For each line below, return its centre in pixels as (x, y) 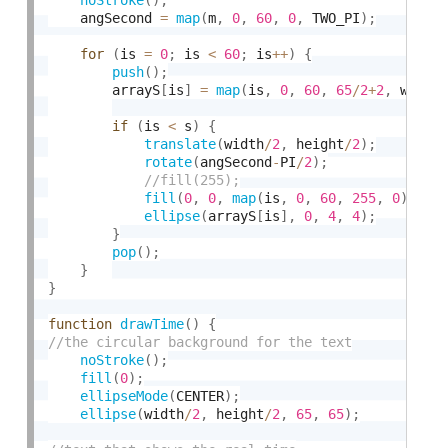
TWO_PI (332, 17)
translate (180, 143)
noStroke (112, 359)
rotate (168, 161)
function (80, 323)
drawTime (152, 323)
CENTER (200, 395)
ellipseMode (124, 395)
